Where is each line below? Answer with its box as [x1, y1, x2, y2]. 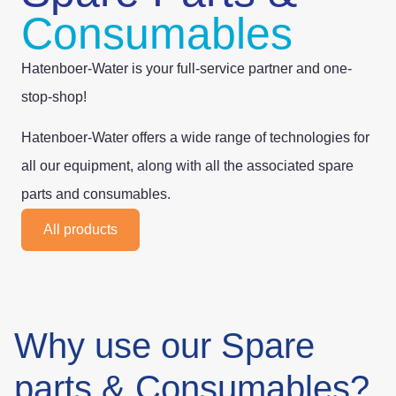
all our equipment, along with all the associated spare [21, 158, 354, 174]
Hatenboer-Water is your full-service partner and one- [21, 61, 352, 76]
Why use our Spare [14, 325, 315, 365]
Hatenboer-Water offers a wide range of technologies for [21, 130, 369, 146]
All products [43, 221, 118, 237]
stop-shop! [21, 89, 87, 104]
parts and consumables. [21, 187, 171, 202]
